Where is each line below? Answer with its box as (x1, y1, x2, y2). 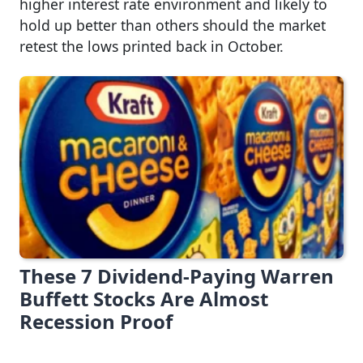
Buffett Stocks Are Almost (19, 285, 268, 313)
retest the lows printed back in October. (19, 36, 284, 56)
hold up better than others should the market (19, 15, 326, 35)
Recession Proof (19, 308, 173, 335)
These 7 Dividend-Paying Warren (19, 263, 334, 290)
